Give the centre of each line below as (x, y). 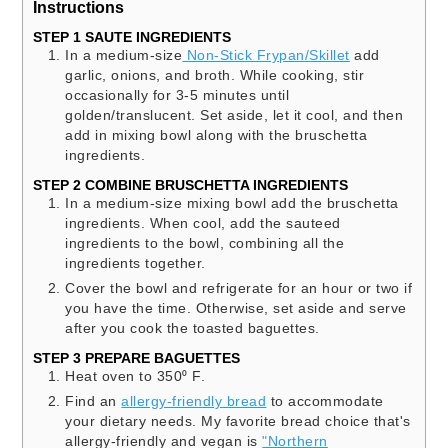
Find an (93, 401)
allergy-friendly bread (194, 401)
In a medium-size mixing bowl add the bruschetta (232, 204)
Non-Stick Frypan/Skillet (266, 56)
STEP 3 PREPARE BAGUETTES (137, 358)
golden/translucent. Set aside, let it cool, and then (234, 116)
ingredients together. (135, 264)
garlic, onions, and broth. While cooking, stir (215, 76)
